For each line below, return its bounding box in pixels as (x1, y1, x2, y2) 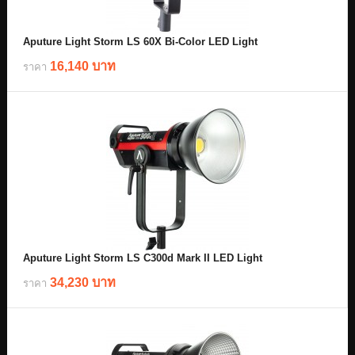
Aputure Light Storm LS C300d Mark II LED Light (23, 252, 262, 264)
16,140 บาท (50, 59, 116, 73)
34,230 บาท (50, 275, 116, 289)
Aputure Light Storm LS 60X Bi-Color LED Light (23, 36, 258, 48)
